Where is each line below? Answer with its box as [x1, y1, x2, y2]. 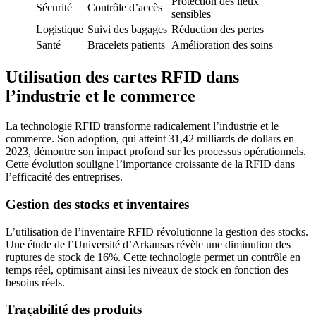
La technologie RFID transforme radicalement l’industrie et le [6, 120, 279, 133]
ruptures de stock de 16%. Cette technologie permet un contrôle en [6, 250, 300, 263]
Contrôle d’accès [87, 1, 162, 14]
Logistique [36, 23, 83, 36]
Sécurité [36, 1, 72, 14]
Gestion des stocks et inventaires [6, 196, 189, 212]
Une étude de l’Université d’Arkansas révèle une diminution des [6, 238, 291, 250]
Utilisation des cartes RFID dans [6, 68, 239, 87]
